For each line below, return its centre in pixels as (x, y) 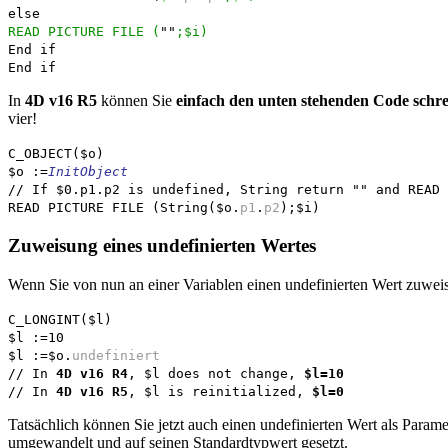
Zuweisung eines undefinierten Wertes (162, 245)
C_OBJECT (40, 154)
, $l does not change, (216, 373)
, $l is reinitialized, (220, 391)
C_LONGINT (44, 319)
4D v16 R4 (92, 373)
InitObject (88, 172)
